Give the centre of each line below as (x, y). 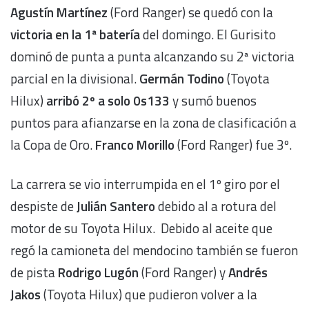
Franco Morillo (135, 145)
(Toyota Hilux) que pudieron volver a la (149, 295)
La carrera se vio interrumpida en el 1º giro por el (145, 184)
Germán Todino (182, 79)
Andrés (248, 272)
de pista (34, 272)
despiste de (43, 206)
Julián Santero (116, 206)
